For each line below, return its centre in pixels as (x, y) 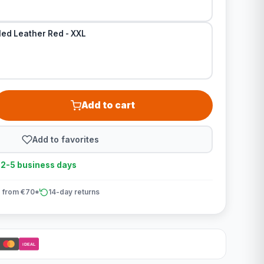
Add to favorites (66, 139)
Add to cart (108, 105)
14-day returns (74, 192)
